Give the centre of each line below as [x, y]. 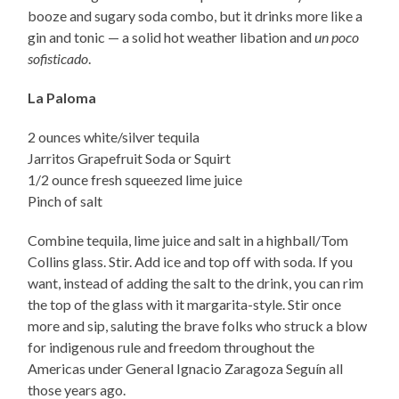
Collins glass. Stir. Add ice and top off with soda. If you [191, 262]
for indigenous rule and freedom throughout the [171, 347]
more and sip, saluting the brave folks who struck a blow [198, 326]
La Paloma [62, 98]
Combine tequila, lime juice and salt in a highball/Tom [188, 240]
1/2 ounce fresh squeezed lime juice [135, 180]
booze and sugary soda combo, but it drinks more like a [195, 16]
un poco [337, 37]
